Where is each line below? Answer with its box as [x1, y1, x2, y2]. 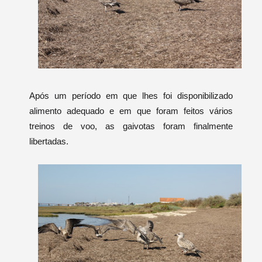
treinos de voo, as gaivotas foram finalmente [29, 120, 233, 131]
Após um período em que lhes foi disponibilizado [29, 90, 233, 101]
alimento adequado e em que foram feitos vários [29, 105, 233, 116]
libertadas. [29, 136, 68, 146]
